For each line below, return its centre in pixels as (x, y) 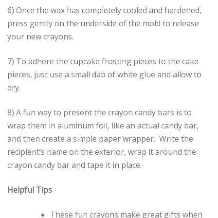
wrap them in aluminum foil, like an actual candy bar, (103, 126)
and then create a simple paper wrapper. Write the (100, 139)
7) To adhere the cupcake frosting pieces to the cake (103, 62)
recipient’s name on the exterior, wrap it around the (102, 152)
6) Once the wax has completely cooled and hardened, (104, 10)
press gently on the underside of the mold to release (103, 24)
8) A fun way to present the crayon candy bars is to (100, 113)
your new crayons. (40, 37)
